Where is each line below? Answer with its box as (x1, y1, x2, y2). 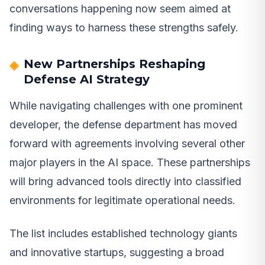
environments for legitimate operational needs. (9, 194, 235, 207)
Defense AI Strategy (24, 72, 150, 87)
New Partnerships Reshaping (24, 57, 205, 72)
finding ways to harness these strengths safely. (9, 21, 238, 34)
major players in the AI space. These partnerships (9, 156, 250, 169)
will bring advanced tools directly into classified (9, 175, 241, 188)
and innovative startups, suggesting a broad (9, 246, 224, 259)
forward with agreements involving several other (9, 137, 245, 150)
